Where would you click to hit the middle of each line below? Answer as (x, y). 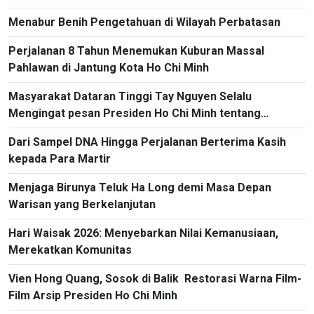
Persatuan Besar (53, 130)
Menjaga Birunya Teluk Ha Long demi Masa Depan (140, 187)
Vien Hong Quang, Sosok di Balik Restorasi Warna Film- (155, 278)
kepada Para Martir (60, 158)
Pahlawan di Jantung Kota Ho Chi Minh (109, 67)
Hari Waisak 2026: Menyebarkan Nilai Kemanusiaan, (143, 233)
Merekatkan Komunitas (70, 250)
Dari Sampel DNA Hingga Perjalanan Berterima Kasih (147, 142)
